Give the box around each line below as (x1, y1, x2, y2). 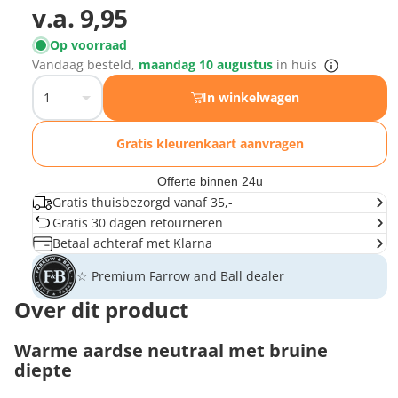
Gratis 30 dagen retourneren (52, 214, 223, 232)
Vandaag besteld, (32, 56, 139, 74)
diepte (14, 358, 72, 383)
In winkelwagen (203, 89, 300, 107)
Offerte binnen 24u (156, 174, 263, 189)
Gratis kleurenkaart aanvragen (115, 135, 304, 153)
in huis (276, 56, 317, 74)
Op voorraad (50, 36, 127, 54)
